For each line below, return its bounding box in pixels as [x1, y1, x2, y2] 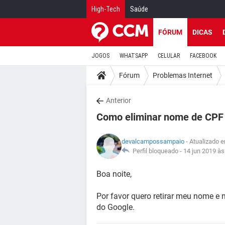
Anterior [106, 96, 131, 104]
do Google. [96, 202, 135, 212]
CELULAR [158, 52, 180, 59]
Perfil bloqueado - [130, 147, 183, 155]
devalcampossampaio [122, 138, 184, 145]
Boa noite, [96, 169, 132, 179]
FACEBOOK [190, 52, 216, 59]
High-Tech [91, 5, 120, 13]
